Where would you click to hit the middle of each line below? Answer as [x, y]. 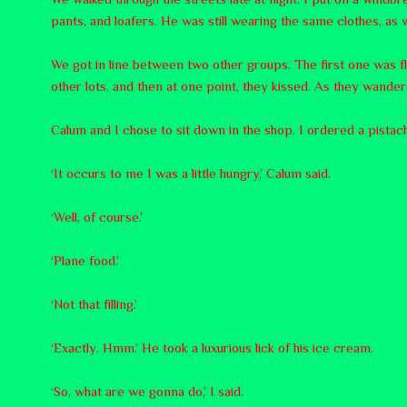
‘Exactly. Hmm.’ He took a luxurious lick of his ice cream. [212, 347]
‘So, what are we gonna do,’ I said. [147, 391]
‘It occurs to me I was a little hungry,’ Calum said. [191, 173]
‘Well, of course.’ [97, 216]
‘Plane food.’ [85, 260]
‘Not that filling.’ [94, 303]
